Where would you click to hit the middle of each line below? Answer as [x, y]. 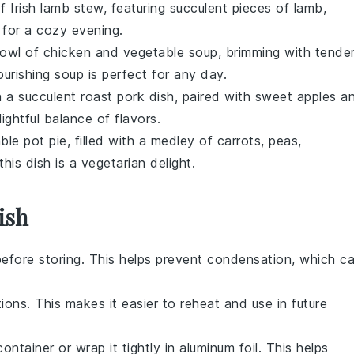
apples [316, 96]
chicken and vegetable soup [130, 52]
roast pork [113, 96]
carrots [239, 141]
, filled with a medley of [142, 141]
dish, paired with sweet [221, 96]
